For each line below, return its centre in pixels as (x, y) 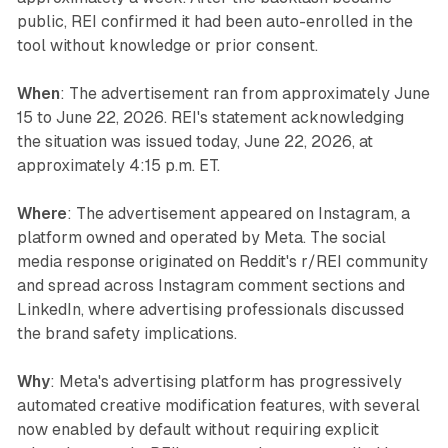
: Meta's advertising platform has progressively (225, 382)
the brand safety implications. (126, 334)
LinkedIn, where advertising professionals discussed (210, 310)
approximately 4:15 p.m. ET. (118, 166)
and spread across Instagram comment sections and (210, 286)
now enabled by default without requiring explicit (197, 430)
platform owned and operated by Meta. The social (201, 238)
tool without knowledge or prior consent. (167, 46)
